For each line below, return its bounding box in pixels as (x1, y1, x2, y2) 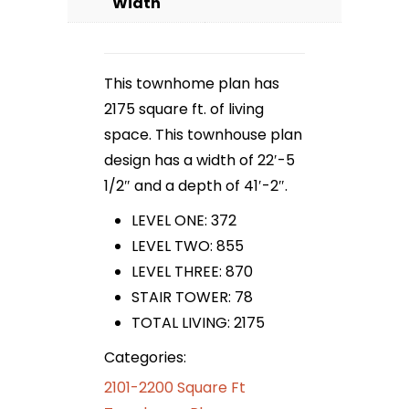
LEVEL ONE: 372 (131, 209, 236, 231)
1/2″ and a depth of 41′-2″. (104, 174, 288, 196)
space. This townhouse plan (104, 123, 302, 145)
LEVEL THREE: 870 (131, 260, 253, 282)
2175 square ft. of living (104, 98, 264, 120)
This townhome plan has (104, 72, 279, 94)
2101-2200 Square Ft (104, 376, 246, 398)
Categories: (104, 346, 186, 368)
